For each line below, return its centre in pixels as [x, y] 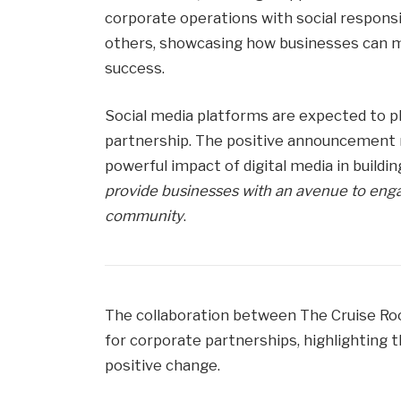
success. [135, 68]
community [145, 216]
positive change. [163, 366]
